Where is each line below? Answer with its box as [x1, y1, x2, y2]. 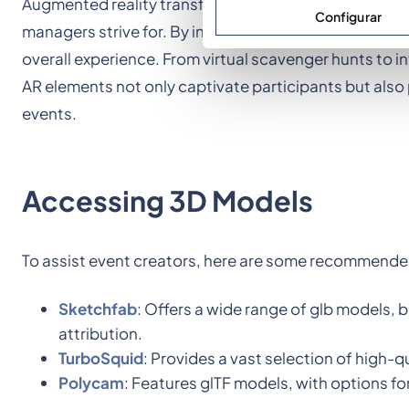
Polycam [58, 372, 124, 393]
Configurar [314, 7, 383, 25]
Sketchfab [58, 299, 137, 320]
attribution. [58, 323, 142, 344]
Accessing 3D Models [22, 183, 313, 219]
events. [22, 102, 77, 123]
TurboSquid [58, 348, 143, 369]
